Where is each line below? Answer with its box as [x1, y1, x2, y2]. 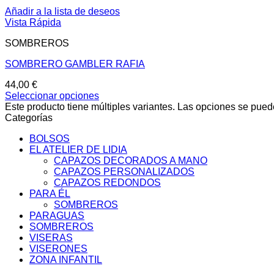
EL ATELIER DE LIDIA [29, 144, 127, 155]
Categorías [5, 113, 53, 124]
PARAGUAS [29, 210, 84, 221]
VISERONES [29, 243, 87, 254]
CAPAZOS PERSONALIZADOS [54, 166, 194, 177]
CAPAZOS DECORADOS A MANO [54, 155, 207, 166]
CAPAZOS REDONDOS [54, 177, 161, 188]
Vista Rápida [5, 17, 61, 28]
